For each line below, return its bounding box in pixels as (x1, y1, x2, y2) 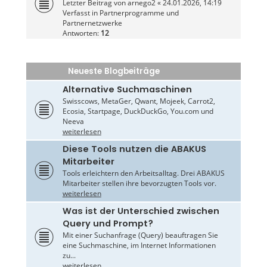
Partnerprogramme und (99, 7, 179, 18)
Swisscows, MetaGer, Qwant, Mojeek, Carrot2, (62, 95, 215, 106)
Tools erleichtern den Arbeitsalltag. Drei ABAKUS (62, 167, 225, 178)
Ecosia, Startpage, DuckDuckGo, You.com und (62, 105, 213, 116)
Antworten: (62, 27, 101, 38)
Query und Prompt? (62, 217, 153, 229)
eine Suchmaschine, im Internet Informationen (62, 240, 216, 250)
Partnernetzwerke (62, 17, 122, 28)
